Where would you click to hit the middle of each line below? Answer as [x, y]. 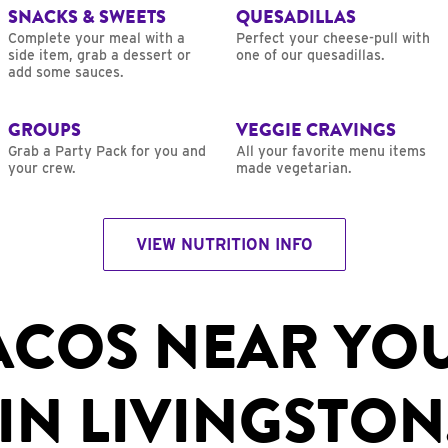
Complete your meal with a [96, 38]
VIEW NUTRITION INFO [224, 245]
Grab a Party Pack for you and [107, 151]
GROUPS [44, 130]
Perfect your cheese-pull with [333, 38]
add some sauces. [66, 72]
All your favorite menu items [331, 151]
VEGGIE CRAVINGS [316, 130]
